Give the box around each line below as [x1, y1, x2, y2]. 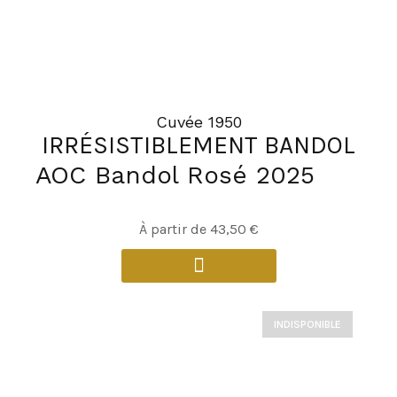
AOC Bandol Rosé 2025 [35, 160, 315, 190]
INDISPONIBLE [274, 317, 341, 331]
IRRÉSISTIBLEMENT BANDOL [42, 129, 355, 160]
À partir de [138, 220, 210, 237]
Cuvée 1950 [155, 112, 242, 131]
